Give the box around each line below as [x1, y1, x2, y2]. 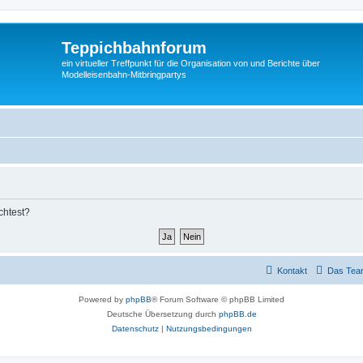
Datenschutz [111, 324, 159, 333]
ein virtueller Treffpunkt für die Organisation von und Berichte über [62, 58, 320, 68]
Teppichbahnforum [62, 39, 207, 57]
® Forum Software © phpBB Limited [152, 295, 284, 304]
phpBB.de [218, 310, 257, 318]
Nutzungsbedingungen [165, 324, 252, 333]
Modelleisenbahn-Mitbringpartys [62, 70, 186, 79]
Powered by [79, 295, 126, 304]
